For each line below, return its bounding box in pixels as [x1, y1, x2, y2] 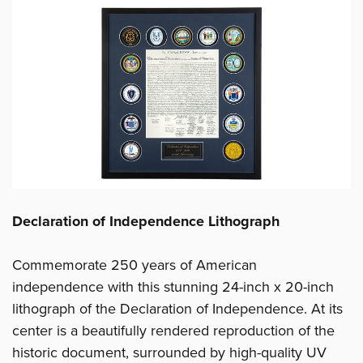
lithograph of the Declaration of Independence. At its [12, 299, 343, 318]
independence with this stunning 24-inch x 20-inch [12, 277, 334, 296]
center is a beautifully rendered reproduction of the [12, 321, 335, 340]
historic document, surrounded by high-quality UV [12, 343, 327, 361]
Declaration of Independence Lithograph [12, 211, 280, 230]
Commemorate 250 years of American [12, 255, 257, 274]
